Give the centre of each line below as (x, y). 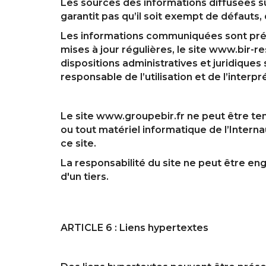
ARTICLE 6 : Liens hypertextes (134, 227)
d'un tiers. (85, 176)
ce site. (78, 143)
